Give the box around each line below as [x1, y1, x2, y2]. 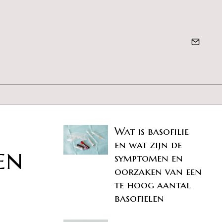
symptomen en [114, 152, 183, 165]
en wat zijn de [114, 138, 182, 152]
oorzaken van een [114, 165, 202, 178]
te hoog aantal [114, 178, 191, 192]
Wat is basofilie [114, 125, 189, 138]
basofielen [114, 192, 165, 205]
